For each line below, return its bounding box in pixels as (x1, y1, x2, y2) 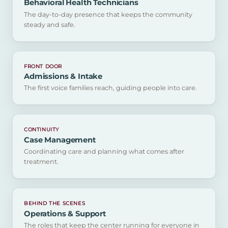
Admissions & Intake (24, 72, 103, 81)
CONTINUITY (24, 126, 60, 133)
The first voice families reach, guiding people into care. (24, 84, 197, 92)
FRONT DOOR (24, 63, 63, 70)
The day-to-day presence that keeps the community (24, 10, 192, 18)
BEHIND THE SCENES (24, 200, 85, 207)
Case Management (24, 135, 96, 145)
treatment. (24, 158, 59, 166)
